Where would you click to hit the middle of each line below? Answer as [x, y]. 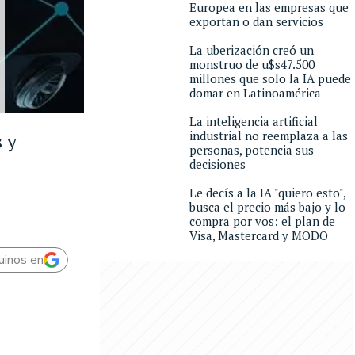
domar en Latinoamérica [255, 93]
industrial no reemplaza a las [269, 136]
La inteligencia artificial [254, 121]
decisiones [218, 164]
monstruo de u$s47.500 [252, 64]
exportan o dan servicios [256, 21]
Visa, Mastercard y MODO [259, 235]
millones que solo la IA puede [270, 78]
